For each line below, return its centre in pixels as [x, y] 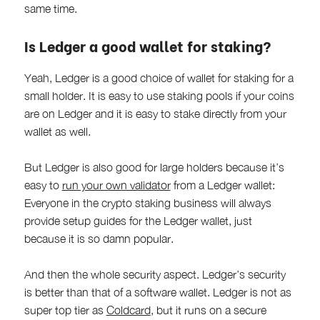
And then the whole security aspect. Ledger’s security [155, 274]
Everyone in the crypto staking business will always [147, 202]
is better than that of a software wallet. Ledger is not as [157, 292]
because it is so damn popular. [99, 238]
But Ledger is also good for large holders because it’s [154, 167]
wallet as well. [57, 131]
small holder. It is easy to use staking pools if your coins [159, 95]
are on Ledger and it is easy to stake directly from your [155, 113]
